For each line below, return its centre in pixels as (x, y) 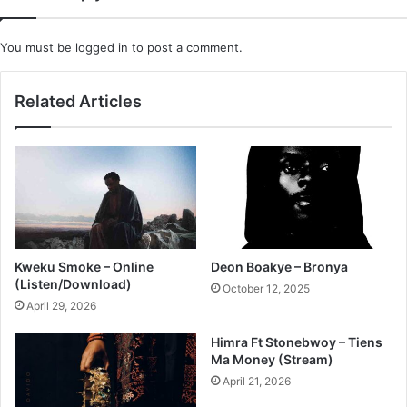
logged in (102, 47)
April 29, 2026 (61, 305)
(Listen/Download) (73, 283)
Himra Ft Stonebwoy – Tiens (297, 342)
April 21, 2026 (257, 381)
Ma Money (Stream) (272, 359)
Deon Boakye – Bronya (279, 266)
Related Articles (78, 101)
